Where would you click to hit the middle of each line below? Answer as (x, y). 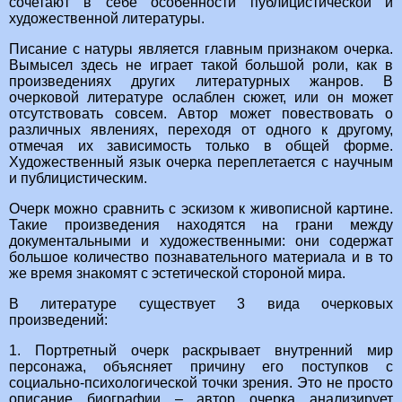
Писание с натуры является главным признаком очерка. (201, 49)
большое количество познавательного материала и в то (201, 258)
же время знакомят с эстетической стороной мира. (177, 274)
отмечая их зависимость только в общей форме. (201, 146)
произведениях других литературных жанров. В (201, 82)
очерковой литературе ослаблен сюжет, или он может (201, 98)
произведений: (58, 320)
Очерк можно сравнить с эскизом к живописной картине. (201, 209)
